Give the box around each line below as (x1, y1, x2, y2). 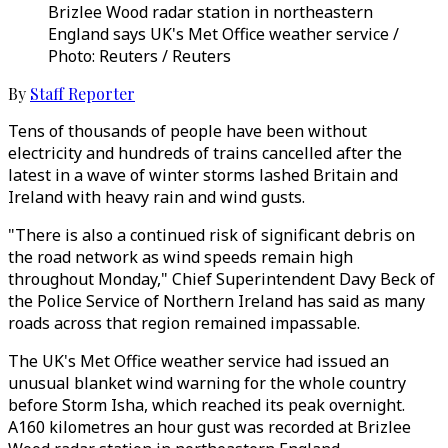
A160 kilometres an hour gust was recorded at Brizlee (8, 416, 411, 438)
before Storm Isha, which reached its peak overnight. (8, 394, 405, 416)
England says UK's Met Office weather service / (48, 23, 399, 45)
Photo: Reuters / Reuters (48, 45, 231, 67)
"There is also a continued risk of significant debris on (8, 224, 415, 246)
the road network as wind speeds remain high (8, 246, 353, 268)
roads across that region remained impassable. (8, 312, 360, 334)
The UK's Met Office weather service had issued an (8, 350, 389, 372)
